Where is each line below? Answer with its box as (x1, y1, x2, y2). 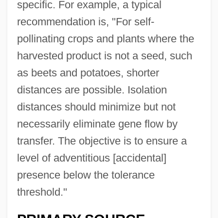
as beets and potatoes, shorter (17, 67, 159, 79)
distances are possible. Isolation (17, 84, 167, 96)
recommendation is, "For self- (17, 16, 154, 28)
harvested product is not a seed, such (17, 50, 192, 62)
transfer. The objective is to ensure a (17, 135, 187, 147)
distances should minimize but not (17, 101, 176, 113)
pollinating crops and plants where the (17, 33, 194, 45)
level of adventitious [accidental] (17, 152, 166, 164)
